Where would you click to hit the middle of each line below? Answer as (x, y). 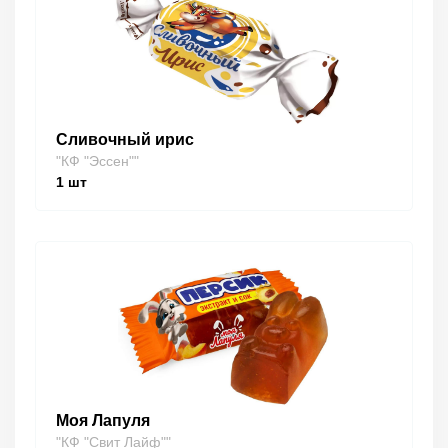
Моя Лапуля (103, 421)
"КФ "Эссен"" (97, 161)
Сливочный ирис (125, 140)
